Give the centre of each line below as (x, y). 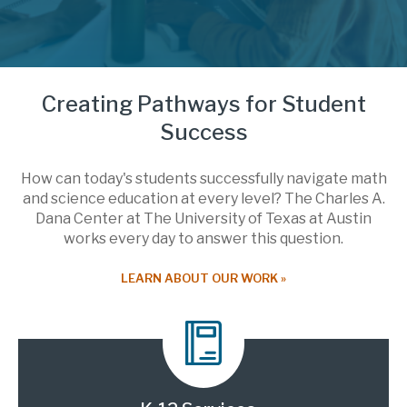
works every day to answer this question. (203, 238)
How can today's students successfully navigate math (203, 178)
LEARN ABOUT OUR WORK (199, 278)
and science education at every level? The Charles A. (203, 198)
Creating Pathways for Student (203, 104)
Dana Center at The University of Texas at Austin (203, 218)
